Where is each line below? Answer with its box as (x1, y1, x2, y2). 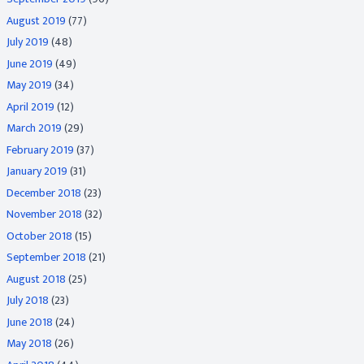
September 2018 (6, 248, 86, 266)
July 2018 (6, 291, 49, 310)
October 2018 (6, 226, 72, 245)
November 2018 (6, 205, 82, 223)
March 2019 (6, 119, 62, 137)
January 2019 (6, 162, 67, 180)
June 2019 (6, 54, 53, 73)
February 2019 (6, 140, 74, 159)
